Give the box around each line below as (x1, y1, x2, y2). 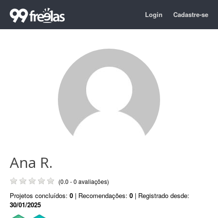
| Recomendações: (73, 191, 129, 200)
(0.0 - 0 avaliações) (58, 177, 109, 185)
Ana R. (10, 152, 53, 172)
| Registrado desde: (133, 191, 189, 200)
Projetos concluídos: (10, 191, 70, 200)
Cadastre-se (173, 10, 208, 19)
